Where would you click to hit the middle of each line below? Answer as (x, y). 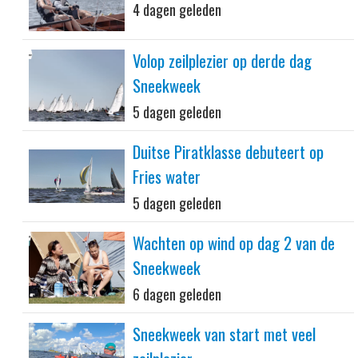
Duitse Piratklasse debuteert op (228, 151)
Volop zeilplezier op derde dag (222, 60)
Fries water (167, 176)
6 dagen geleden (177, 294)
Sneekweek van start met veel (224, 334)
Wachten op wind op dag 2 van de (234, 243)
